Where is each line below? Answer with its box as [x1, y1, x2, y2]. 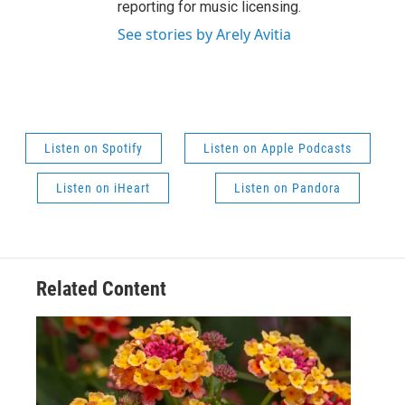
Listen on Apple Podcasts [203, 141, 353, 156]
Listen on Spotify [43, 141, 143, 156]
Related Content [36, 278, 166, 301]
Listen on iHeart [55, 181, 150, 196]
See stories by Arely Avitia [118, 24, 291, 45]
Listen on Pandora [233, 181, 341, 196]
